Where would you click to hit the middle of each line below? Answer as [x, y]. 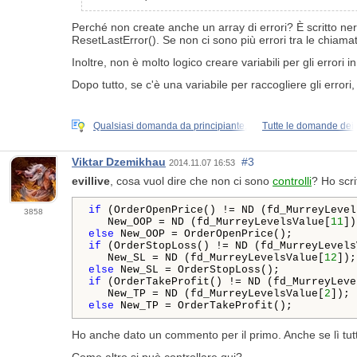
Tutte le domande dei [308, 126]
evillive [91, 181]
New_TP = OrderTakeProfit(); [203, 306]
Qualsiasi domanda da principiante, [170, 126]
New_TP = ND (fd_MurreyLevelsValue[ [206, 294]
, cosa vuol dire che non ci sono [191, 181]
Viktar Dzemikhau [119, 162]
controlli [292, 181]
